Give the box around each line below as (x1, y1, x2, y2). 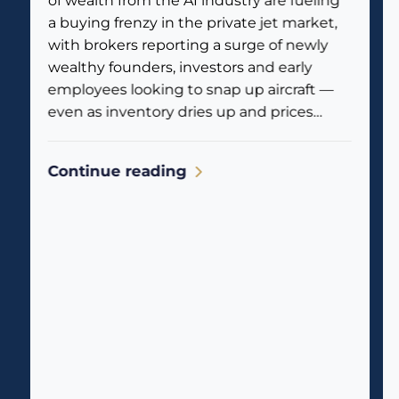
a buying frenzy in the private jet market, (47, 14, 338, 32)
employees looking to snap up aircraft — (47, 81, 334, 99)
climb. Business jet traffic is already (47, 126, 94, 143)
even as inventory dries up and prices (47, 103, 313, 121)
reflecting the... (47, 148, 154, 166)
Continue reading (47, 162, 191, 181)
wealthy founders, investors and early (47, 59, 313, 77)
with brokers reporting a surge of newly (47, 37, 329, 54)
